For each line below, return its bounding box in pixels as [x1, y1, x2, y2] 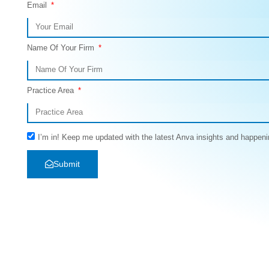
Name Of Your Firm [27, 43, 97, 52]
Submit [53, 159, 80, 169]
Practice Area [27, 85, 76, 95]
